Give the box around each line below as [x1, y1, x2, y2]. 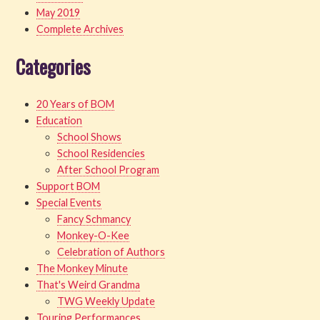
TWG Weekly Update [56, 294, 155, 307]
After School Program [56, 163, 159, 176]
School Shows [56, 130, 121, 143]
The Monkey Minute [36, 261, 129, 274]
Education [36, 114, 83, 126]
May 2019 [36, 6, 81, 19]
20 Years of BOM [36, 97, 115, 110]
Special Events [36, 196, 102, 209]
